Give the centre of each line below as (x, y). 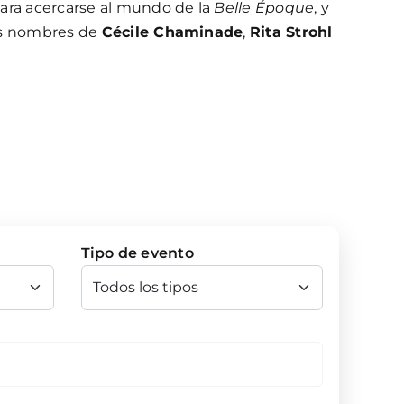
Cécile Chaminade (172, 32)
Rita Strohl (291, 32)
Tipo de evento (137, 252)
